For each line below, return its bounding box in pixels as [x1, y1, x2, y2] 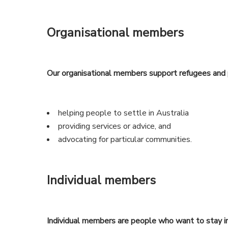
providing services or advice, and [58, 121, 172, 132]
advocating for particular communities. [58, 134, 192, 146]
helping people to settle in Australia [58, 107, 189, 119]
